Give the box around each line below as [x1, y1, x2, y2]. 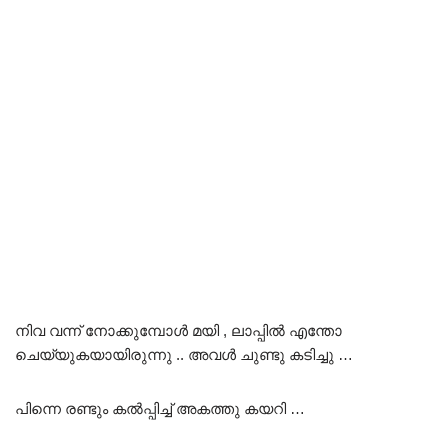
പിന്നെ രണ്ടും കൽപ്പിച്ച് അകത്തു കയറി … [15, 399, 305, 417]
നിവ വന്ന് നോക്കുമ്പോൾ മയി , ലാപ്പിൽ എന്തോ [15, 321, 342, 339]
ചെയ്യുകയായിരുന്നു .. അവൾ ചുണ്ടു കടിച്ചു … [15, 345, 353, 363]
